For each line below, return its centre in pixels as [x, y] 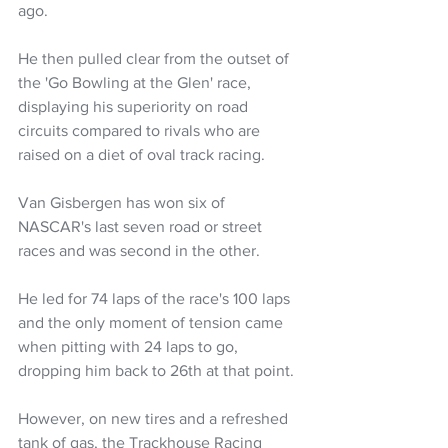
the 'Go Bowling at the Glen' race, [136, 82]
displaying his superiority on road [135, 106]
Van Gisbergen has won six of [123, 202]
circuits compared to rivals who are [141, 130]
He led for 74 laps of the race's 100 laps [156, 298]
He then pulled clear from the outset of [155, 58]
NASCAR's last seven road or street [142, 226]
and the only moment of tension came [152, 322]
